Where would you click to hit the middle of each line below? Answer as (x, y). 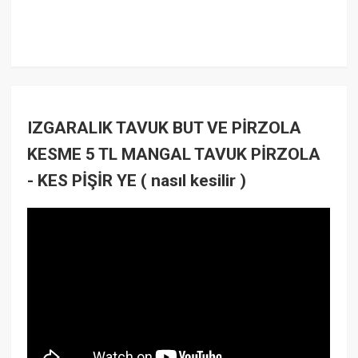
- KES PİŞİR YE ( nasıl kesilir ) (137, 180)
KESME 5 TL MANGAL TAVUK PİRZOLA (174, 154)
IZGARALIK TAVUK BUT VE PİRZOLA (165, 127)
